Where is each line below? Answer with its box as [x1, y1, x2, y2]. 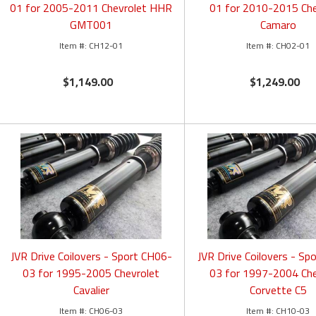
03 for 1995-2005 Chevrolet [23, 265, 160, 282]
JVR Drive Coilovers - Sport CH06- [10, 248, 172, 265]
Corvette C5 [249, 281, 307, 299]
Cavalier [73, 281, 109, 299]
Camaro [260, 16, 296, 34]
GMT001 [70, 16, 113, 34]
